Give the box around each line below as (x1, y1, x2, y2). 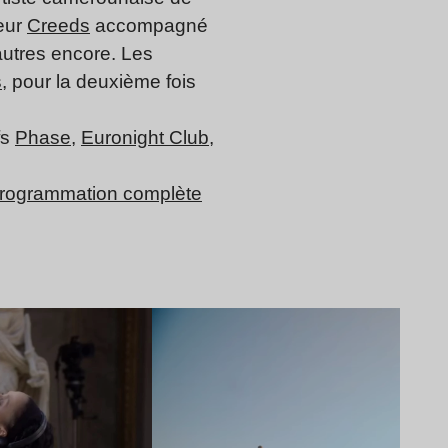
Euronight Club (81, 127, 209, 149)
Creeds (27, 15, 90, 37)
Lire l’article (332, 311, 414, 329)
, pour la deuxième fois (2, 71, 196, 93)
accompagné (90, 15, 208, 37)
